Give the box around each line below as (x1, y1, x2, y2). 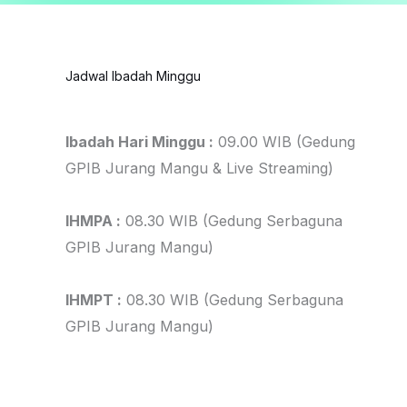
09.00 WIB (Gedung (213, 132, 355, 151)
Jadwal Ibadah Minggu (65, 68, 201, 84)
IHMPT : (65, 290, 122, 309)
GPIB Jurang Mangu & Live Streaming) (65, 158, 333, 177)
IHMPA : (65, 211, 121, 230)
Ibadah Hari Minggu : (65, 132, 213, 151)
